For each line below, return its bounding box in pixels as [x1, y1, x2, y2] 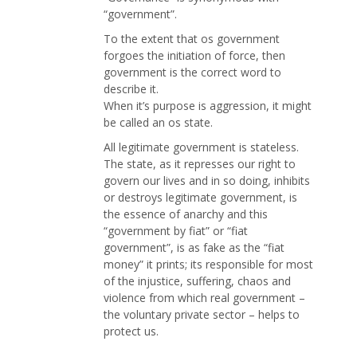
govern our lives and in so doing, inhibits [104, 173, 310, 189]
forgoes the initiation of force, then [104, 48, 285, 64]
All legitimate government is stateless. [104, 139, 299, 155]
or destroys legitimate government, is [104, 190, 297, 206]
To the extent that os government [104, 31, 280, 47]
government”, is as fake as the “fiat [104, 240, 284, 256]
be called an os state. [104, 115, 213, 131]
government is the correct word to [104, 65, 281, 80]
